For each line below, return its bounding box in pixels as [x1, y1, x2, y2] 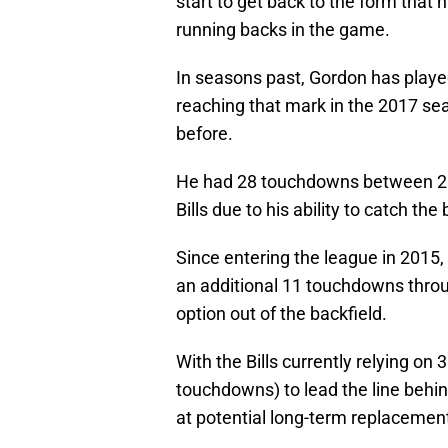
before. [176, 123, 233, 145]
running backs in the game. [176, 19, 390, 41]
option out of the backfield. [176, 303, 387, 325]
